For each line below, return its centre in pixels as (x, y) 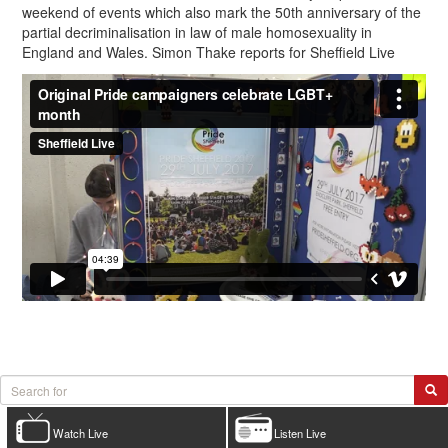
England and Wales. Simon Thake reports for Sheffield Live (208, 51)
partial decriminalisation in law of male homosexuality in (197, 31)
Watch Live (80, 433)
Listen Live (300, 433)
